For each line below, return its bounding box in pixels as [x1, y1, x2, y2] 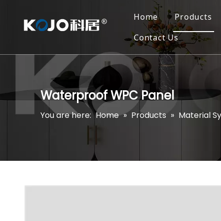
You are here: [40, 110, 91, 121]
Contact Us [134, 32, 179, 43]
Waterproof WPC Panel [40, 87, 174, 104]
